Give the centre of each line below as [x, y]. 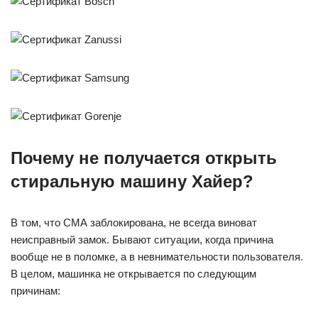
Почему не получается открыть [144, 158]
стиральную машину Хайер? [132, 181]
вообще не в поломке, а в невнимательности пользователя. [157, 257]
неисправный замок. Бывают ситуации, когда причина [142, 240]
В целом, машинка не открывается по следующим [133, 274]
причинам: [35, 291]
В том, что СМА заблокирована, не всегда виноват [134, 223]
